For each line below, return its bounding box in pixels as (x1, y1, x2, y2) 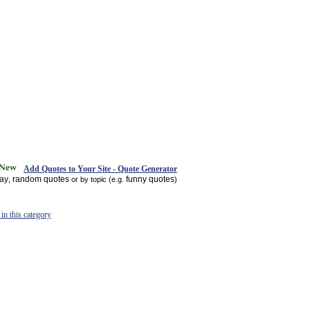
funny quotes (126, 174, 174, 184)
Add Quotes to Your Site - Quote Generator (24, 164, 177, 174)
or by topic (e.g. (69, 175, 126, 183)
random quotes (12, 174, 69, 184)
